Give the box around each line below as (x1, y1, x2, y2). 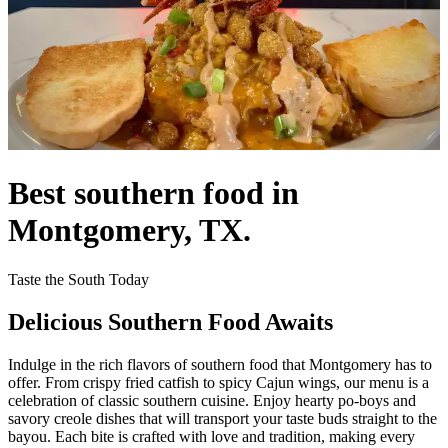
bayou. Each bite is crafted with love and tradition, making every (8, 427, 415, 445)
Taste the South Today (8, 270, 149, 288)
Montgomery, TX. (8, 212, 251, 249)
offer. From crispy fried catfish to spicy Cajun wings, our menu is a (8, 373, 429, 391)
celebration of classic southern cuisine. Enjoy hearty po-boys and (8, 391, 416, 409)
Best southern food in (8, 175, 299, 212)
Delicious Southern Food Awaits (8, 308, 333, 335)
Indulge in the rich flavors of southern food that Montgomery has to (8, 355, 432, 373)
